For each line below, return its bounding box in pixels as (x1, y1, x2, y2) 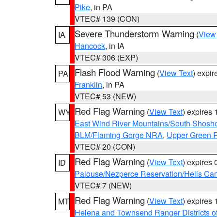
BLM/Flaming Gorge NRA (75, 129, 163, 140)
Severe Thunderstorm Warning (75, 27, 194, 40)
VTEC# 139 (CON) (75, 13, 139, 24)
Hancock (75, 40, 105, 51)
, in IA (105, 40, 124, 51)
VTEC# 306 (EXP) (75, 52, 138, 63)
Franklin (75, 79, 102, 90)
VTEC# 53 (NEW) (75, 91, 136, 102)
